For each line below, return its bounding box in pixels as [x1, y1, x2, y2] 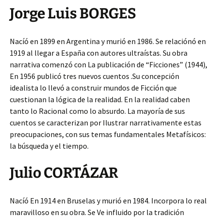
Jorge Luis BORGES [10, 5, 136, 22]
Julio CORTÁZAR [10, 164, 118, 182]
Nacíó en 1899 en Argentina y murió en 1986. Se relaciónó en [10, 36, 206, 46]
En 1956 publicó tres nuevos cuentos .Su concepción [10, 71, 179, 81]
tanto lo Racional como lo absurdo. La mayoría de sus [10, 106, 185, 116]
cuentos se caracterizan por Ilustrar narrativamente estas [10, 118, 201, 127]
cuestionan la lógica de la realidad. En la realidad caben [10, 94, 190, 104]
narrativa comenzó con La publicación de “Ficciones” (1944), [10, 60, 207, 69]
